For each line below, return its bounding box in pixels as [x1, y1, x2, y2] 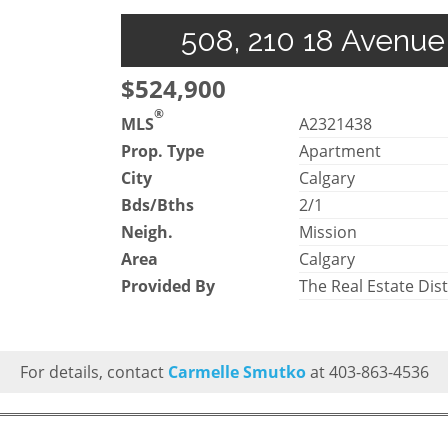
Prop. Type [121, 139, 204, 162]
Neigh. [121, 220, 173, 243]
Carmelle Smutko [167, 360, 306, 383]
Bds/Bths [121, 193, 194, 216]
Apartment [299, 139, 382, 162]
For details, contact [19, 360, 168, 383]
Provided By [121, 274, 215, 297]
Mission [299, 220, 358, 243]
